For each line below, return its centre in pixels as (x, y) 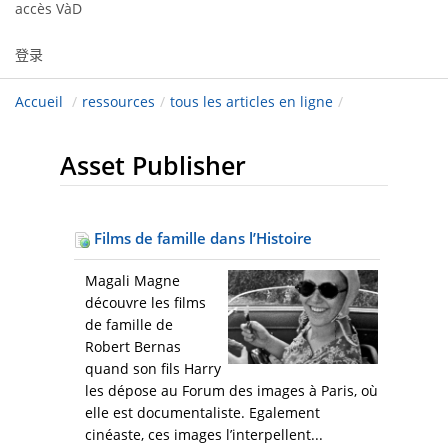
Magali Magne (132, 281)
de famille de (129, 325)
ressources (118, 102)
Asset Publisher (153, 165)
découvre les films (145, 303)
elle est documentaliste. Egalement (202, 413)
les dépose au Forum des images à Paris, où (231, 391)
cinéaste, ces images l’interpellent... (204, 435)
